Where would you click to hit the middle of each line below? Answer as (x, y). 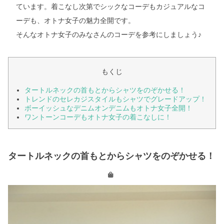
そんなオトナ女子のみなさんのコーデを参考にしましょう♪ (109, 34)
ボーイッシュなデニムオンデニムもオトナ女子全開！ (108, 108)
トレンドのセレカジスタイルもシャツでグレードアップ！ (115, 99)
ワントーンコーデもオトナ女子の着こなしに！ (98, 117)
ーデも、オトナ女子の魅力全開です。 (75, 20)
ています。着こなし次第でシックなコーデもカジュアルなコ (110, 6)
